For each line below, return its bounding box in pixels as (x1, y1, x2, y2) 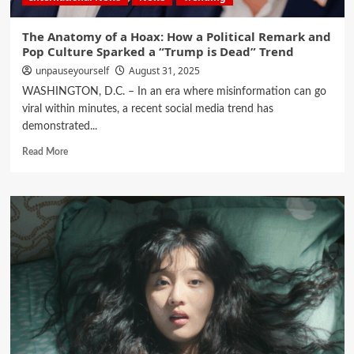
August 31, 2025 (128, 64, 200, 78)
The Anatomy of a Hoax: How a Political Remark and (21, 28, 331, 45)
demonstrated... (21, 121, 97, 133)
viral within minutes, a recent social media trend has (21, 104, 273, 115)
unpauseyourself (35, 64, 109, 78)
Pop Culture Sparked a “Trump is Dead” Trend (21, 43, 294, 60)
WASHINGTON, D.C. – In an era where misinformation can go (21, 86, 326, 98)
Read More (21, 147, 68, 157)
